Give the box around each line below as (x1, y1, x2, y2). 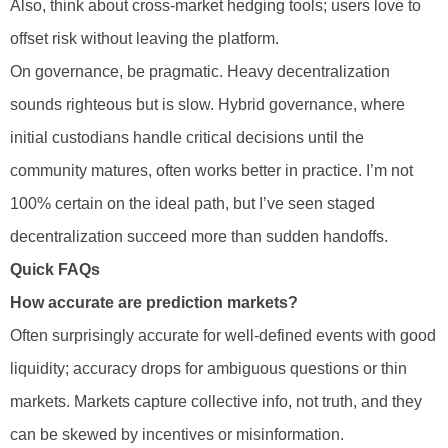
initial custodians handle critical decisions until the (10, 129, 364, 147)
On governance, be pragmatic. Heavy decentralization (10, 63, 390, 81)
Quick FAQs (10, 261, 100, 279)
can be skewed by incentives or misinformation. (10, 426, 344, 444)
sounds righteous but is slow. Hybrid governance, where (10, 96, 405, 114)
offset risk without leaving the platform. (10, 30, 279, 48)
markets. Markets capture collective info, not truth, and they (10, 393, 422, 411)
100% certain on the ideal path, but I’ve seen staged (10, 195, 375, 213)
